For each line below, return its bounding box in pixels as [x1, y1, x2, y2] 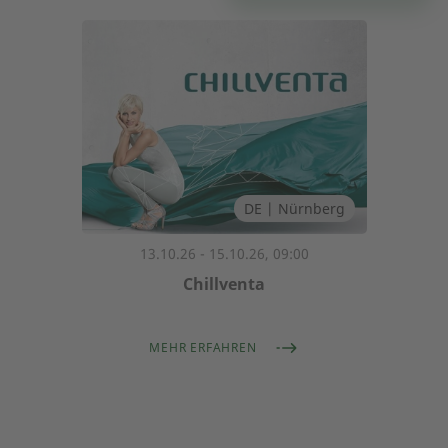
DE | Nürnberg [243, 199, 345, 218]
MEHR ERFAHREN [149, 339, 257, 356]
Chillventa [183, 273, 265, 295]
